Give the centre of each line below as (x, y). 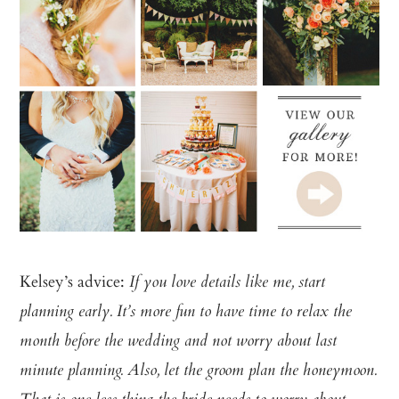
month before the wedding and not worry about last (179, 342)
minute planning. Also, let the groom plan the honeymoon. (199, 372)
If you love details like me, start (228, 284)
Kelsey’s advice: (75, 281)
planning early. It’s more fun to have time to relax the (186, 313)
